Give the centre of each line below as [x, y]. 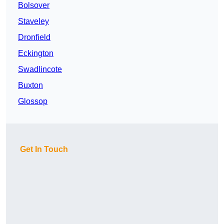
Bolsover [34, 5]
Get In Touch [44, 149]
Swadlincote [40, 69]
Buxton [30, 85]
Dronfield [34, 37]
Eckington [36, 53]
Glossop [33, 101]
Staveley [33, 21]
